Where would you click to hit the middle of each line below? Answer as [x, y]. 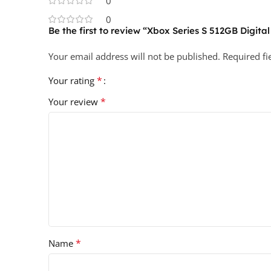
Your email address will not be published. [134, 57]
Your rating [73, 81]
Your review [74, 102]
